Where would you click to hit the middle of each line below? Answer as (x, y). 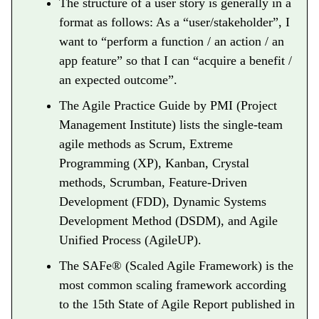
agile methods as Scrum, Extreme (146, 144)
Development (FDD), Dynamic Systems (162, 202)
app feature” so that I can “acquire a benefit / (175, 61)
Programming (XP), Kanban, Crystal (154, 163)
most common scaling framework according (172, 285)
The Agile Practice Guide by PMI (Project (168, 106)
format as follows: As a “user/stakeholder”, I (174, 22)
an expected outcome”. (118, 80)
